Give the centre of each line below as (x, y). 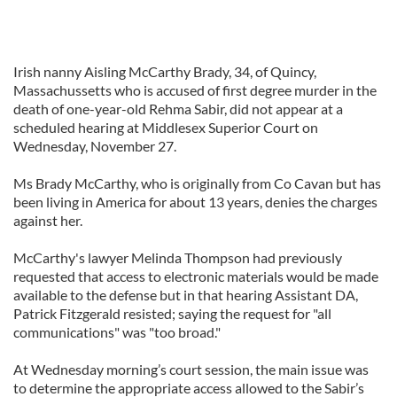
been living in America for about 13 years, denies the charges (195, 202)
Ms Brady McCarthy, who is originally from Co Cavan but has (197, 183)
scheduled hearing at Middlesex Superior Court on (166, 127)
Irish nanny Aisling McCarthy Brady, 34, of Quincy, (165, 71)
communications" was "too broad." (117, 332)
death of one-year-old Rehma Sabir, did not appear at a (178, 109)
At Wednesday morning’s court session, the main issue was (191, 369)
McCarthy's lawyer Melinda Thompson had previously (178, 257)
